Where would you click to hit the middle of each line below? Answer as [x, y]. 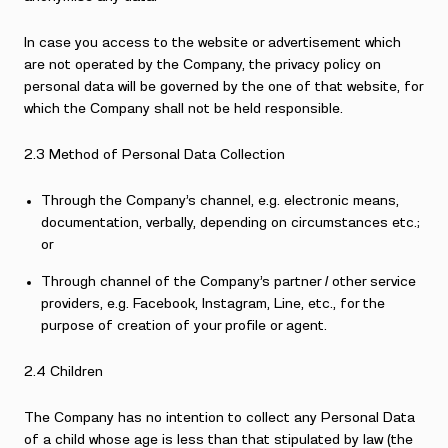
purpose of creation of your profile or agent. [184, 326]
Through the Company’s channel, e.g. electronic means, [220, 201]
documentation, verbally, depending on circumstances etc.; [231, 223]
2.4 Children [63, 372]
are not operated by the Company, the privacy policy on [202, 65]
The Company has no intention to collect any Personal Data [219, 418]
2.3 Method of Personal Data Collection [154, 155]
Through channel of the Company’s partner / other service [229, 282]
